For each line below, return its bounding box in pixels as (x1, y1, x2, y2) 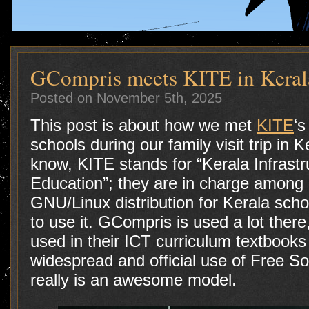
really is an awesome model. (30, 270, 237, 289)
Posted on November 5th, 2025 (30, 90, 222, 106)
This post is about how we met (30, 116, 257, 134)
